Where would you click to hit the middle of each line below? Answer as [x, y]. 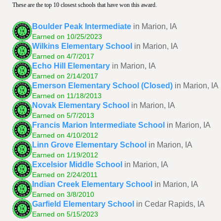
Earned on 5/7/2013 [63, 115]
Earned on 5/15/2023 [65, 214]
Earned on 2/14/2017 [65, 76]
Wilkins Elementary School [82, 46]
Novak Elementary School [81, 105]
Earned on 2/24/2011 [65, 174]
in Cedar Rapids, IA [170, 204]
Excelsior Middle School [77, 164]
